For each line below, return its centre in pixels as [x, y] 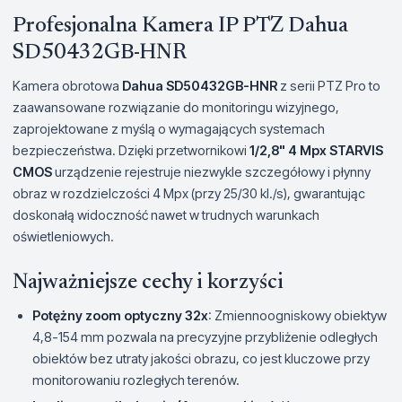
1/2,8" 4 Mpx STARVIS [316, 150]
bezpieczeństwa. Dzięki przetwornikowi [131, 150]
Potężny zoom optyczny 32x [120, 315]
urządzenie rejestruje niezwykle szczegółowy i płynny [211, 172]
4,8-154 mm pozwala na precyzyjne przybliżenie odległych [205, 337]
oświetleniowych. [63, 236]
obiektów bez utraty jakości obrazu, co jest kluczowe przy [201, 358]
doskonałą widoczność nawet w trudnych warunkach [166, 215]
